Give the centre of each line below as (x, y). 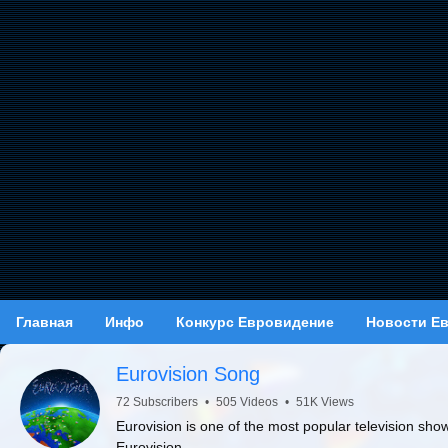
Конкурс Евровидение (255, 322)
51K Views (325, 402)
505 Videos (247, 402)
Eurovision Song (188, 374)
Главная (44, 322)
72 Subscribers (157, 402)
